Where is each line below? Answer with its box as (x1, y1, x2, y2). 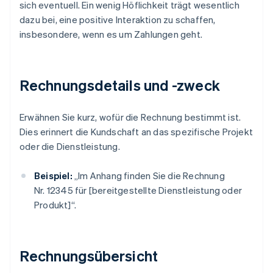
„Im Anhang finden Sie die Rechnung (72, 169, 225, 182)
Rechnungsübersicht (19, 246, 158, 266)
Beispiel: (34, 169, 73, 182)
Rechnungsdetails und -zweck (19, 76, 220, 95)
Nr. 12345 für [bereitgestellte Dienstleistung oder (34, 184, 243, 197)
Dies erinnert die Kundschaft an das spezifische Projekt (19, 126, 253, 138)
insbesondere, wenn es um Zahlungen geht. (19, 28, 202, 41)
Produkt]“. (34, 199, 76, 211)
